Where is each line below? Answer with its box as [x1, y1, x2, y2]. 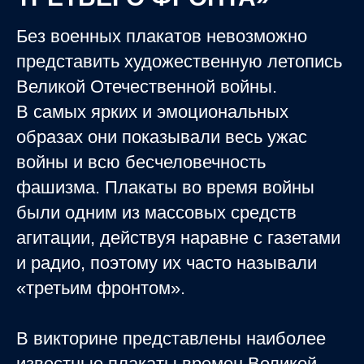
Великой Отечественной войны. [16, 76, 277, 97]
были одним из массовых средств [16, 202, 297, 223]
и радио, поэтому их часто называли [16, 253, 317, 274]
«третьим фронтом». [16, 278, 185, 299]
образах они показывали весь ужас [16, 127, 307, 148]
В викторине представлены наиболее [16, 328, 326, 349]
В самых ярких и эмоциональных [16, 102, 288, 123]
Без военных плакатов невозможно [16, 26, 307, 47]
